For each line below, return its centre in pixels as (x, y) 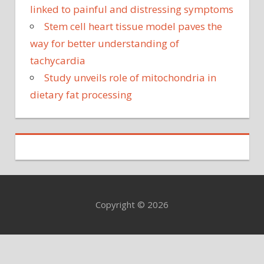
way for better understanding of (105, 43)
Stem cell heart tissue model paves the (133, 26)
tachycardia (58, 60)
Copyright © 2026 (132, 205)
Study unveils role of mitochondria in (130, 77)
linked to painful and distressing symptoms (132, 9)
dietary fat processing (81, 94)
